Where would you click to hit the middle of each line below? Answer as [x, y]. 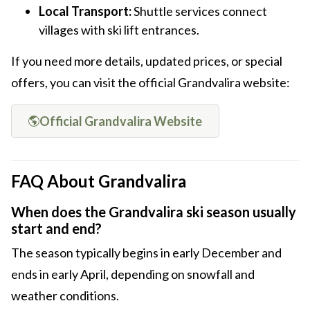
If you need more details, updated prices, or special [147, 61]
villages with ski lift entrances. [119, 30]
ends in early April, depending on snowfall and [133, 274]
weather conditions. [65, 296]
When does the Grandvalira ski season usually [154, 212]
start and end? [56, 229]
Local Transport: [85, 11]
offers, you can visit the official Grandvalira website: [151, 83]
